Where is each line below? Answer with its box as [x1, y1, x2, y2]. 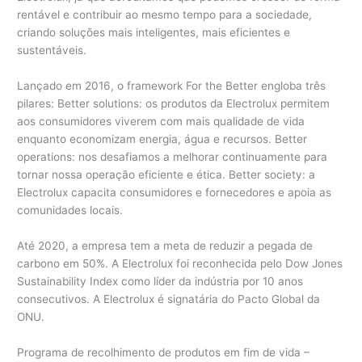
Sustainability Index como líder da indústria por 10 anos [17, 275, 304, 288]
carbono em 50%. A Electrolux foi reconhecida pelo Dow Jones [17, 257, 343, 271]
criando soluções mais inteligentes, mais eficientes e [17, 26, 291, 40]
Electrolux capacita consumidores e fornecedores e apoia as [17, 186, 332, 200]
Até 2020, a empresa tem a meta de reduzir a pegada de [17, 239, 314, 253]
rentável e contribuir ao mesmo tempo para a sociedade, [17, 8, 313, 22]
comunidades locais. [17, 204, 124, 217]
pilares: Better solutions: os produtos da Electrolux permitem [17, 97, 330, 111]
